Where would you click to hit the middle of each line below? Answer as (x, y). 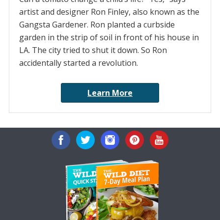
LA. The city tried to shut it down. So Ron (93, 50)
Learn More (110, 93)
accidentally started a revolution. (78, 63)
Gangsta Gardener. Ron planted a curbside (97, 25)
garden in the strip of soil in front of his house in (109, 38)
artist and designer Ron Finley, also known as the (109, 12)
